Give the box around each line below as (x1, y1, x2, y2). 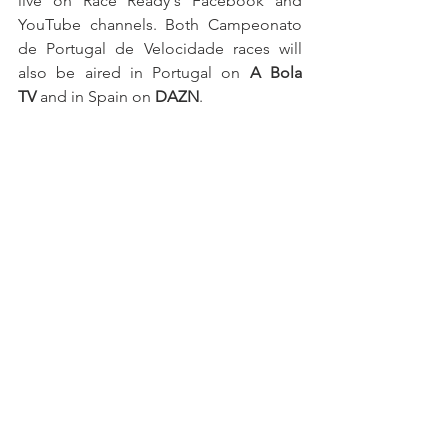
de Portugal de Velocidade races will (18, 38, 302, 58)
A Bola (249, 62, 303, 82)
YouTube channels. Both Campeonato (18, 14, 302, 34)
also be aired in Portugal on (18, 62, 250, 82)
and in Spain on (36, 86, 155, 106)
